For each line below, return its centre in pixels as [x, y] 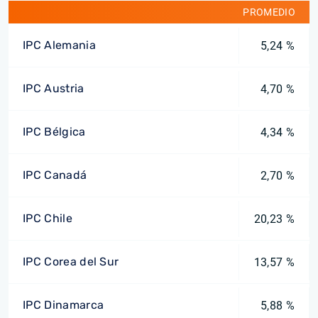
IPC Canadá [55, 175]
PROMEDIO [269, 12]
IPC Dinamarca [64, 305]
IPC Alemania [59, 45]
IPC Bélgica [54, 132]
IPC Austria [54, 88]
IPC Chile [48, 218]
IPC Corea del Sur [71, 262]
